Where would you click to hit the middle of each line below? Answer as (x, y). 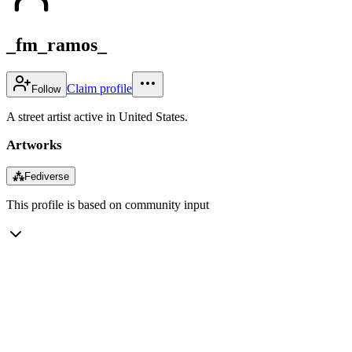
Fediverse (47, 176)
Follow (46, 89)
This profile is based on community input (108, 204)
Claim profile (99, 88)
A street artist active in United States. (97, 116)
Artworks (34, 145)
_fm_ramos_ (57, 44)
